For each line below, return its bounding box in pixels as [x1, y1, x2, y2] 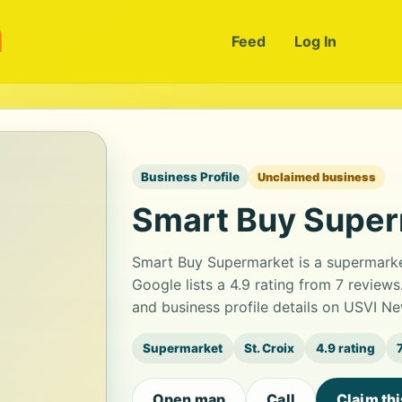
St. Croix [244, 341, 294, 355]
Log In [293, 32, 336, 50]
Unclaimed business [258, 170, 376, 184]
